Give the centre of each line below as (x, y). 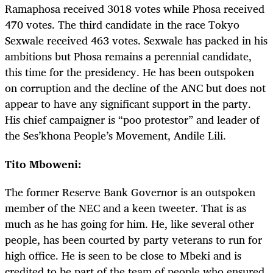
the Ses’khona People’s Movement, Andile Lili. (115, 136)
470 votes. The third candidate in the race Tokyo (122, 25)
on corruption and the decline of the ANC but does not (135, 88)
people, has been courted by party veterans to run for (133, 239)
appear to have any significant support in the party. (128, 104)
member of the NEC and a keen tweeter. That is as (126, 207)
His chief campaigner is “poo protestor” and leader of (132, 120)
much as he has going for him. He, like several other (129, 223)
